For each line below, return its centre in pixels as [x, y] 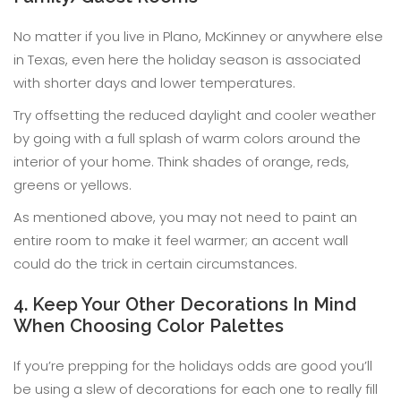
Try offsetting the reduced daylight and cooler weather [195, 115]
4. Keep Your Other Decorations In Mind [185, 304]
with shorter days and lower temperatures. [154, 83]
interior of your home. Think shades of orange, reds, [181, 162]
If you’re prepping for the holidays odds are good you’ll [193, 366]
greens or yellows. [73, 185]
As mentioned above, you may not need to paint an [185, 217]
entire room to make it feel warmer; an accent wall [181, 240]
